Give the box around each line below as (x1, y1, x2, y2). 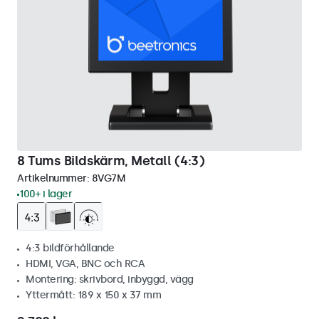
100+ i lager (19, 188, 72, 200)
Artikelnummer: (17, 172, 92, 184)
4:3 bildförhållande (26, 242, 115, 254)
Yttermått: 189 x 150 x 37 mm (26, 289, 161, 301)
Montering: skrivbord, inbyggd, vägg (26, 273, 194, 286)
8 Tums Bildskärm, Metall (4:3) (17, 153, 204, 169)
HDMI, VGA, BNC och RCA (26, 258, 145, 270)
